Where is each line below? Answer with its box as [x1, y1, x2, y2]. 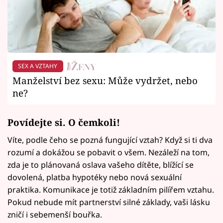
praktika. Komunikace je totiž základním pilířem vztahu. [7, 184, 214, 195]
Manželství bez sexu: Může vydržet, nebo [12, 74, 198, 87]
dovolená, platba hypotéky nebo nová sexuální [7, 171, 182, 183]
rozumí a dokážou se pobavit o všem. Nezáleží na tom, [7, 146, 210, 158]
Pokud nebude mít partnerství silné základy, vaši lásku [7, 196, 210, 208]
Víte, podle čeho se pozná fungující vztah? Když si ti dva [7, 134, 213, 145]
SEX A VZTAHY [18, 62, 58, 71]
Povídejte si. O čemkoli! [7, 115, 120, 128]
